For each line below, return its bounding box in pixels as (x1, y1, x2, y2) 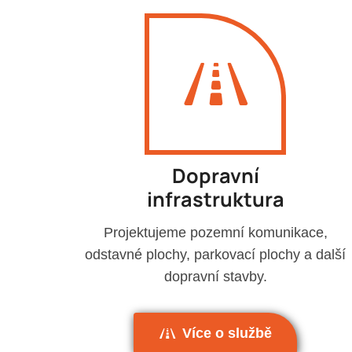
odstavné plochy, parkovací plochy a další (85, 246, 346, 262)
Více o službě (181, 324, 272, 341)
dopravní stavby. (163, 268, 267, 284)
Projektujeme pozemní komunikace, (103, 224, 328, 240)
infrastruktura (146, 185, 284, 214)
